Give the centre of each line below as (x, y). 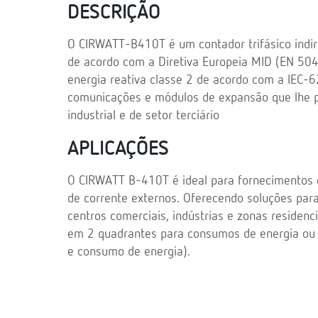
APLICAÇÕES (119, 149)
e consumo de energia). (129, 252)
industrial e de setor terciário (143, 115)
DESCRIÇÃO (114, 12)
